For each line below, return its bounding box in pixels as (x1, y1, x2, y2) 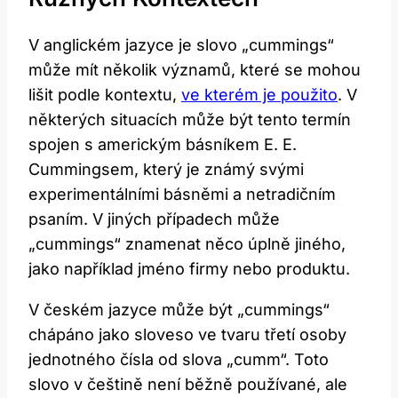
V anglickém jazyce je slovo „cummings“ (28, 36, 334, 55)
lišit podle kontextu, (28, 85, 181, 105)
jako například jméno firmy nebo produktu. (28, 259, 350, 279)
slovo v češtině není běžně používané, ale (28, 375, 347, 394)
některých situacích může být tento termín (28, 110, 351, 130)
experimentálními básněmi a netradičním (28, 185, 336, 204)
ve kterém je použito (181, 85, 338, 105)
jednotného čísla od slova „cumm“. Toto (28, 350, 329, 370)
